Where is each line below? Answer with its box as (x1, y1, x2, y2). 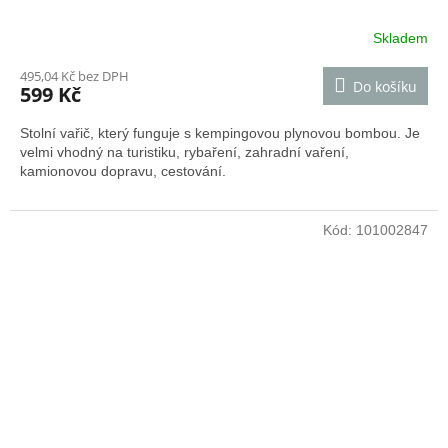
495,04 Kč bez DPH (20, 67, 129, 86)
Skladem (373, 29, 428, 46)
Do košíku (353, 77, 417, 97)
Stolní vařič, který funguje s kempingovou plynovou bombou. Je (20, 125, 420, 142)
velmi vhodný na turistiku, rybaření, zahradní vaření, (20, 144, 349, 161)
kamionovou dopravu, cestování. (20, 163, 226, 180)
